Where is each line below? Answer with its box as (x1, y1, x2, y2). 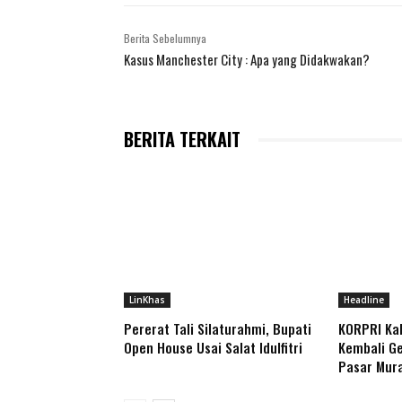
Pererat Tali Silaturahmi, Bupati (124, 319, 311, 339)
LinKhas (129, 293, 165, 307)
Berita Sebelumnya (124, 31, 206, 47)
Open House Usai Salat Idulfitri (124, 337, 302, 358)
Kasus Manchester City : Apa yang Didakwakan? (124, 49, 370, 70)
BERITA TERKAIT (124, 126, 240, 153)
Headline (343, 293, 384, 307)
